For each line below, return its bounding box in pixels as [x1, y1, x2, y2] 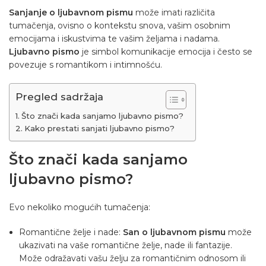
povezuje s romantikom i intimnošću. [9, 59, 162, 71]
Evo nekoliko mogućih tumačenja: [9, 202, 150, 213]
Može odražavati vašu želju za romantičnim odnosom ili [19, 253, 246, 264]
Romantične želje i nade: [19, 227, 123, 238]
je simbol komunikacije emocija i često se [80, 46, 252, 58]
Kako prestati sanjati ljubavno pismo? [24, 123, 175, 134]
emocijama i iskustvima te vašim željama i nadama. [9, 33, 220, 45]
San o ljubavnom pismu [123, 227, 226, 238]
